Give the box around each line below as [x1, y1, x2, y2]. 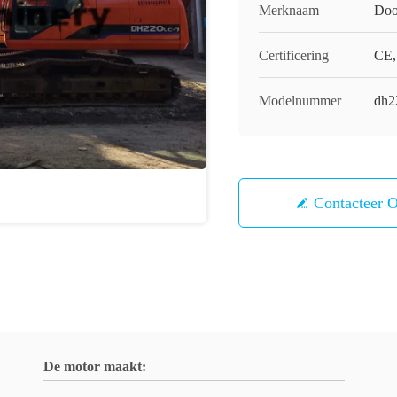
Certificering [259, 48, 329, 63]
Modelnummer [259, 93, 341, 108]
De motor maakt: [43, 359, 146, 374]
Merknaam [259, 3, 319, 18]
